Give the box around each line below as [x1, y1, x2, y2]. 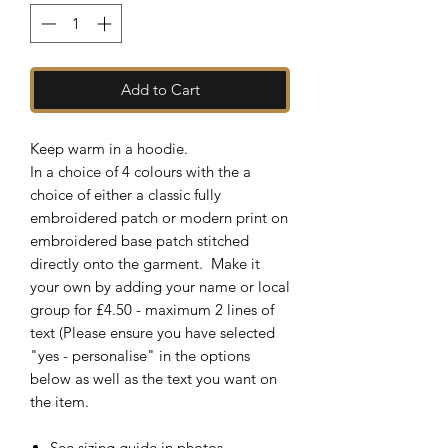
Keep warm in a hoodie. [30, 138, 188, 158]
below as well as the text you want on [30, 368, 277, 388]
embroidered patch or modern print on [30, 207, 288, 227]
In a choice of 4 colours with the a [30, 161, 251, 181]
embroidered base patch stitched [30, 230, 249, 250]
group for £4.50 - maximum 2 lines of [30, 299, 274, 319]
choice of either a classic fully [30, 184, 221, 204]
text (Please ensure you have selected [30, 322, 275, 342]
